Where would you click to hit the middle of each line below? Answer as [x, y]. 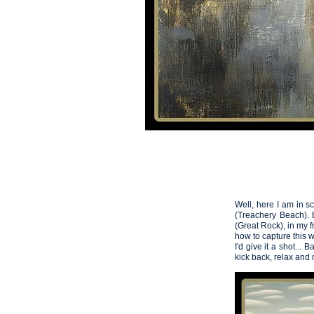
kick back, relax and [272, 258]
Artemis [156, 157]
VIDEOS [288, 77]
